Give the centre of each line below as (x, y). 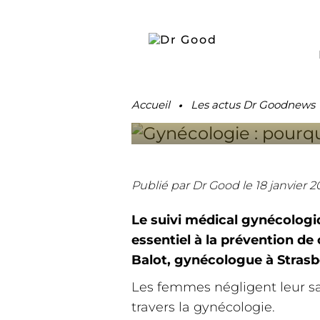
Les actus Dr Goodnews (253, 105)
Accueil (151, 105)
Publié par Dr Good (185, 185)
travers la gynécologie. (203, 307)
